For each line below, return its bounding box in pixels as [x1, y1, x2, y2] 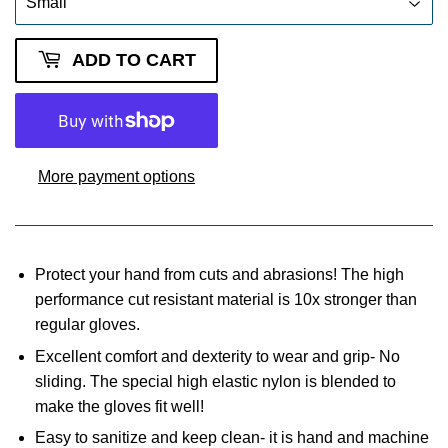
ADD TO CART [72, 50, 196, 71]
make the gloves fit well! [35, 397, 204, 415]
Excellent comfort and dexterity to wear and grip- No [35, 347, 400, 365]
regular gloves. [35, 316, 140, 334]
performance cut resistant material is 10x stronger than [35, 291, 417, 309]
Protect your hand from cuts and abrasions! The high [35, 266, 404, 284]
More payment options [38, 168, 195, 186]
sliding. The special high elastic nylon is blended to [35, 372, 396, 390]
